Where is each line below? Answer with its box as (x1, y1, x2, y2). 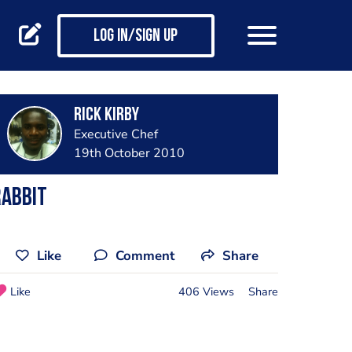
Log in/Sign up (93, 27, 178, 46)
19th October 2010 (73, 145, 185, 162)
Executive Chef (73, 126, 158, 143)
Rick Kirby (73, 106, 139, 125)
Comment (115, 247, 174, 265)
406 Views (178, 283, 234, 299)
